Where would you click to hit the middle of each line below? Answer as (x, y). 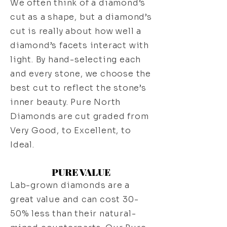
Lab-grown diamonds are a (70, 185)
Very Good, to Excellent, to (71, 131)
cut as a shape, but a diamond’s (81, 17)
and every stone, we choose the (81, 74)
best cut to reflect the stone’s (78, 88)
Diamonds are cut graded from (80, 117)
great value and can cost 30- (74, 200)
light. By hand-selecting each (76, 60)
